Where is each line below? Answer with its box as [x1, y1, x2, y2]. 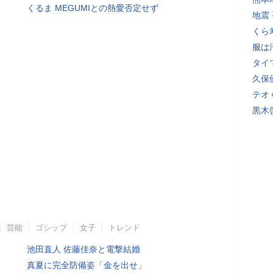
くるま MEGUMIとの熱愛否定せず [27, 3, 158, 13]
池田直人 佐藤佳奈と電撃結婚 [27, 244, 140, 254]
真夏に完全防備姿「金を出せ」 [27, 260, 146, 270]
